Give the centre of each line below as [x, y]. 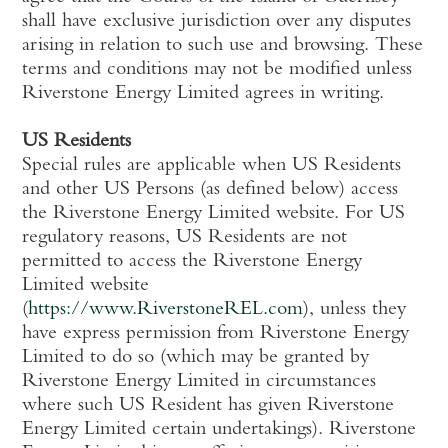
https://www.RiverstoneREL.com [166, 310]
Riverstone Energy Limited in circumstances [199, 382]
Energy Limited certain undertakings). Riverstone [219, 430]
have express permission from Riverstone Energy [216, 334]
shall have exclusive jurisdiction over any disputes [217, 22]
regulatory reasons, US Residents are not [185, 238]
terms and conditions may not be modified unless [217, 70]
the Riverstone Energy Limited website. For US [214, 214]
